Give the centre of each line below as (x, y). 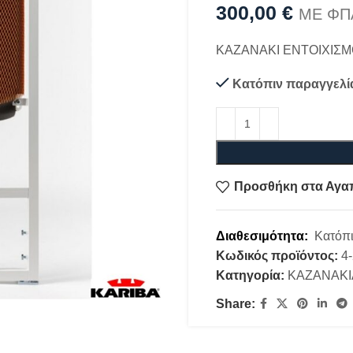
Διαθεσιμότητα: (265, 236)
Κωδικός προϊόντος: (279, 255)
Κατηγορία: (250, 275)
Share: (236, 303)
